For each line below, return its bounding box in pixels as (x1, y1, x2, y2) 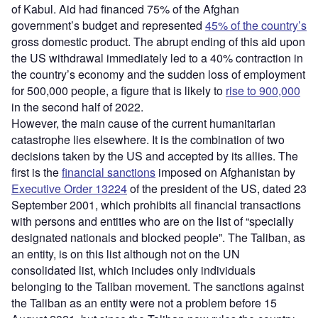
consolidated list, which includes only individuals (11, 261, 256, 278)
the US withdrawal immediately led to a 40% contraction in (11, 49, 303, 66)
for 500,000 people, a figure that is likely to (11, 82, 226, 99)
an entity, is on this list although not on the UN (11, 245, 240, 262)
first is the (11, 163, 62, 180)
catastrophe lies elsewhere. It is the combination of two (11, 131, 285, 148)
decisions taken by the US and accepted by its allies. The (11, 147, 298, 164)
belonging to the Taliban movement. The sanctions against (11, 278, 304, 295)
